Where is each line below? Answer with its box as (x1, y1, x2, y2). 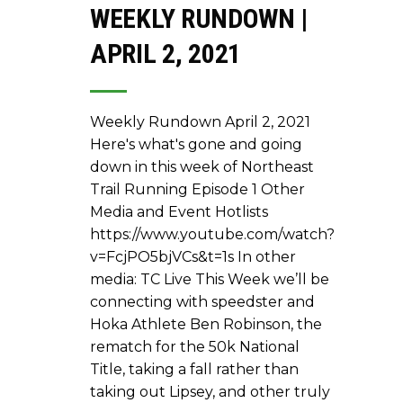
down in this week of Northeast (90, 157, 314, 175)
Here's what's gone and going (90, 135, 302, 153)
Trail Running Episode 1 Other (90, 180, 305, 198)
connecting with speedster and (90, 292, 315, 310)
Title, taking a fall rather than (90, 360, 299, 378)
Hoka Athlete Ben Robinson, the (90, 315, 322, 333)
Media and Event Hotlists (90, 202, 268, 220)
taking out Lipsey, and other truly (90, 382, 330, 400)
